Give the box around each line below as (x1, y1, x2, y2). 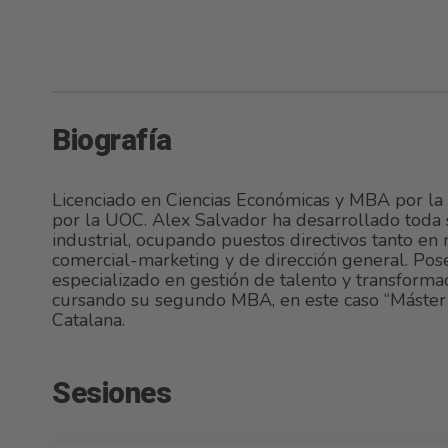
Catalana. (52, 307, 125, 332)
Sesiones (52, 371, 171, 416)
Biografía (52, 118, 172, 163)
